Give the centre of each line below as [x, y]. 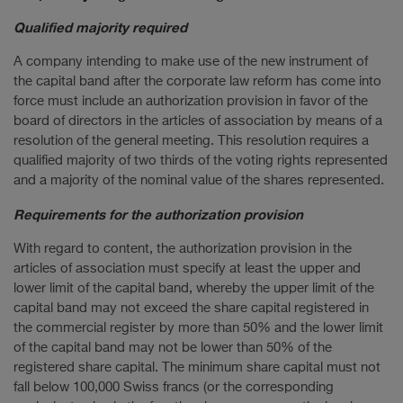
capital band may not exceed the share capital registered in [191, 308]
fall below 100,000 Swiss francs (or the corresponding [174, 387]
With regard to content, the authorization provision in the [183, 248]
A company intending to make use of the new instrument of [191, 61]
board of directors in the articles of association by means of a [198, 121]
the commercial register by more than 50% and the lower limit [198, 327]
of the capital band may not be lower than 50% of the [173, 347]
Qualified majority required [100, 27]
